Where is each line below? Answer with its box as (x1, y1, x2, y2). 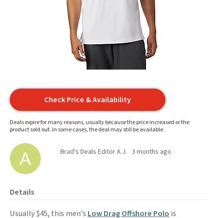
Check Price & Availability (44, 94, 131, 105)
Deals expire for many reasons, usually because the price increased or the (10, 118, 189, 127)
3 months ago (132, 147, 171, 157)
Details (10, 187, 34, 198)
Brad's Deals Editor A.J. (60, 147, 127, 157)
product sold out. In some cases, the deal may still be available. (10, 126, 164, 134)
